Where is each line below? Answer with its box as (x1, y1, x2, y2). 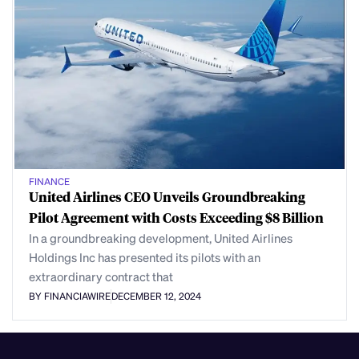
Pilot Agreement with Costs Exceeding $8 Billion (29, 208, 324, 226)
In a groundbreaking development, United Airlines (29, 229, 292, 246)
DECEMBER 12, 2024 (111, 289, 201, 302)
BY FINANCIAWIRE (29, 289, 111, 302)
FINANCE (29, 175, 70, 188)
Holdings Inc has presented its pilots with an (29, 248, 260, 265)
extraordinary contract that (29, 268, 173, 284)
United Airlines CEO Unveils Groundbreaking (29, 188, 305, 205)
